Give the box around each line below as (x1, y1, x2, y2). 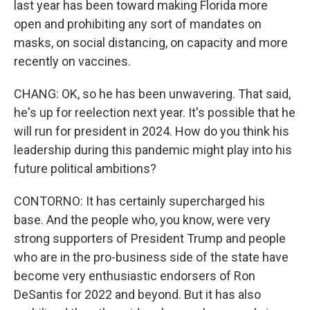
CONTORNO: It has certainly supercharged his (14, 194, 265, 208)
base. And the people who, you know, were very (14, 212, 271, 227)
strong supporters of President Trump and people (14, 231, 286, 246)
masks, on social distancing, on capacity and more (14, 35, 288, 50)
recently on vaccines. (14, 54, 131, 69)
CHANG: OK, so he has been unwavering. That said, (14, 86, 291, 101)
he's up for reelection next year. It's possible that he (14, 105, 295, 120)
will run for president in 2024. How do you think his (14, 124, 289, 138)
